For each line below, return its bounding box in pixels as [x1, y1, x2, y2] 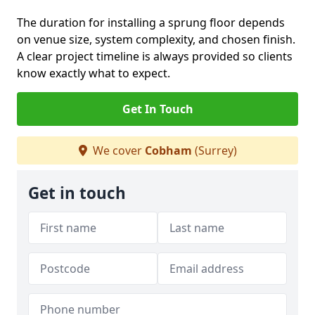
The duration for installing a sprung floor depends [17, 15, 285, 30]
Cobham [144, 143, 192, 158]
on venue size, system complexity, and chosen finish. [17, 32, 295, 47]
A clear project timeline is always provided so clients [17, 49, 292, 64]
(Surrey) [191, 143, 237, 158]
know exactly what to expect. [17, 65, 170, 81]
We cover [89, 143, 145, 158]
